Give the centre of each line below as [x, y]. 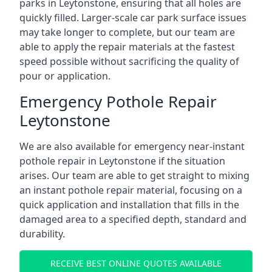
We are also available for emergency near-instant [132, 146]
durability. [42, 234]
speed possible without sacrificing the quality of [129, 61]
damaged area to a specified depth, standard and [133, 219]
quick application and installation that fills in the [129, 205]
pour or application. [65, 76]
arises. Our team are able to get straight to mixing [134, 175]
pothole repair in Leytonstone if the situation [122, 161]
